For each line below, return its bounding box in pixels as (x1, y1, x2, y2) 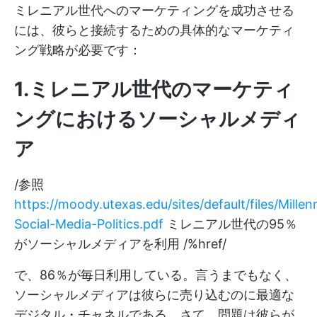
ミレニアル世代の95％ (163, 217, 297, 232)
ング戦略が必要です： (14, 42, 142, 58)
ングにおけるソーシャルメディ (14, 107, 301, 132)
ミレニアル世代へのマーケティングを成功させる (14, 3, 294, 18)
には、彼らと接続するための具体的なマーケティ (14, 23, 294, 38)
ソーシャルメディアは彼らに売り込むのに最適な (14, 287, 294, 303)
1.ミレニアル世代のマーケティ (14, 77, 294, 102)
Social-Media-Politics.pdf (14, 217, 163, 232)
